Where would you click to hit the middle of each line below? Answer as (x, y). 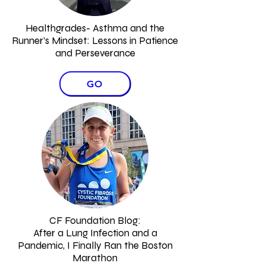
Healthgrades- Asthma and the (95, 28)
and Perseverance (95, 53)
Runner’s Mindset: (52, 41)
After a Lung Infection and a (95, 233)
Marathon (95, 258)
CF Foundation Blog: (95, 221)
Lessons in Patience (135, 41)
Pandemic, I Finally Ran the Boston (95, 246)
